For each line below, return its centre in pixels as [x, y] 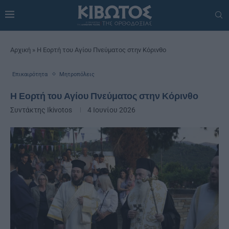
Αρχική [20, 50]
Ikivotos [60, 110]
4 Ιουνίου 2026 [111, 110]
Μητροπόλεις [77, 74]
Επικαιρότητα [30, 74]
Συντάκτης [29, 110]
